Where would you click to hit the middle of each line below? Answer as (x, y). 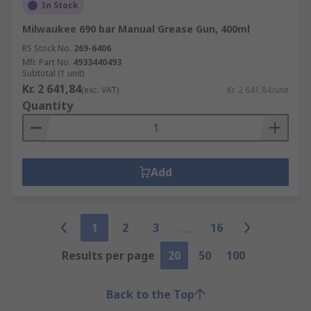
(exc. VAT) (100, 90)
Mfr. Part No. (47, 62)
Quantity (48, 106)
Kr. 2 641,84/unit (258, 90)
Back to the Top (150, 294)
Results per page (108, 255)
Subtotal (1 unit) (53, 73)
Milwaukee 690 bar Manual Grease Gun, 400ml (136, 29)
